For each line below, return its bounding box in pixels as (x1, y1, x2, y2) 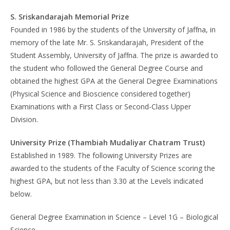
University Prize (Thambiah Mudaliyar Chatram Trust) (10, 138, 205, 147)
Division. (10, 114, 38, 124)
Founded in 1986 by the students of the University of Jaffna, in (10, 25, 216, 34)
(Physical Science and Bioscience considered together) (10, 89, 190, 99)
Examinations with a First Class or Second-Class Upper (10, 102, 191, 111)
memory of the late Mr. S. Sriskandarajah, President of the (10, 37, 204, 47)
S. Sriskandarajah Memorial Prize (10, 12, 129, 22)
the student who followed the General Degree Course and (10, 63, 203, 73)
